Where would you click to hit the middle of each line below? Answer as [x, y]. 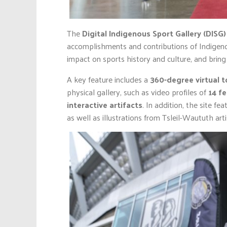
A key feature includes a [108, 79]
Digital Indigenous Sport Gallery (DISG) [154, 33]
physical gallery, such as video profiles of [138, 92]
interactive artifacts [105, 104]
